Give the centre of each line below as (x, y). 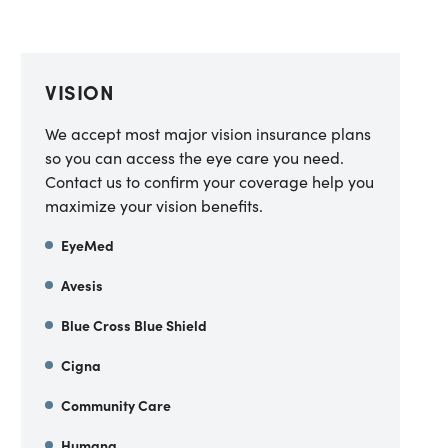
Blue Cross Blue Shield (134, 325)
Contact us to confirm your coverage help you (210, 181)
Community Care (116, 405)
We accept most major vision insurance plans (208, 133)
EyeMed (88, 245)
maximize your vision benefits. (154, 205)
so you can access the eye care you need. (195, 157)
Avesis (82, 285)
